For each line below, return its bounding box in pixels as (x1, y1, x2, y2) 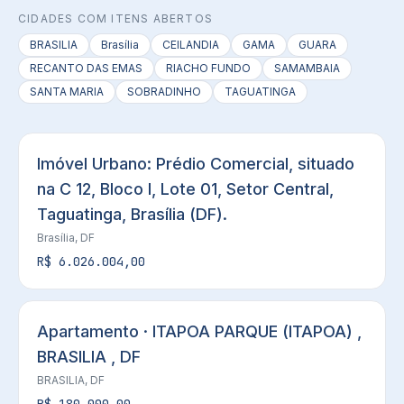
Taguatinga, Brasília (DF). (37, 205, 227, 224)
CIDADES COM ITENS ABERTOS (18, 12, 213, 25)
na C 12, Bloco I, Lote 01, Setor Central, (37, 179, 334, 198)
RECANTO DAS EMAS (30, 61, 142, 75)
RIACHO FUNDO (166, 61, 251, 75)
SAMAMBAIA (274, 61, 340, 75)
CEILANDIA (162, 38, 219, 51)
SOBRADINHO (127, 85, 201, 98)
